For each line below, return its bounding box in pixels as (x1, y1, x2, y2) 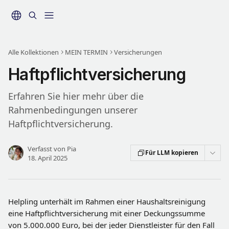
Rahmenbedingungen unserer (8, 104, 138, 116)
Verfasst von (28, 144, 67, 153)
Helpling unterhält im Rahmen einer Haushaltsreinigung (8, 196, 208, 207)
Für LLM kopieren (145, 148, 198, 157)
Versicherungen (114, 48, 162, 57)
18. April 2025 (28, 153, 67, 163)
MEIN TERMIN (65, 48, 108, 57)
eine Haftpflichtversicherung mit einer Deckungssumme (8, 208, 207, 218)
